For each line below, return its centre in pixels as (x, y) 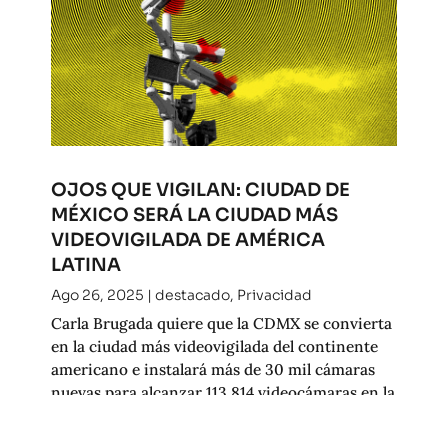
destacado (192, 294)
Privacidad (274, 294)
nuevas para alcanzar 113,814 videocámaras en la (222, 391)
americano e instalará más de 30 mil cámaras (212, 368)
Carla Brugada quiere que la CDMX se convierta (221, 322)
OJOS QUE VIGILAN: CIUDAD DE (200, 189)
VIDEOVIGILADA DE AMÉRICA (187, 239)
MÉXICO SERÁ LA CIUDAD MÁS (194, 214)
